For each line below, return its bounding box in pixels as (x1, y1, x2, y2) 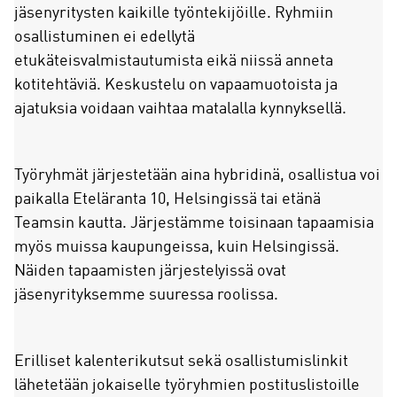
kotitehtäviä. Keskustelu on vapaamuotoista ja (14, 77, 338, 94)
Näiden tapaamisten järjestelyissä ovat (14, 263, 286, 280)
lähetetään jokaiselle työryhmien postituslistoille (14, 378, 360, 394)
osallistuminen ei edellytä (14, 29, 195, 46)
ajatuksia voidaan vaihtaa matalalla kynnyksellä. (14, 101, 346, 118)
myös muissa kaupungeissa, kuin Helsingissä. (14, 239, 339, 256)
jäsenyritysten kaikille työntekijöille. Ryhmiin (14, 5, 333, 22)
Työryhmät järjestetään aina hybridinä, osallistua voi (14, 167, 380, 184)
